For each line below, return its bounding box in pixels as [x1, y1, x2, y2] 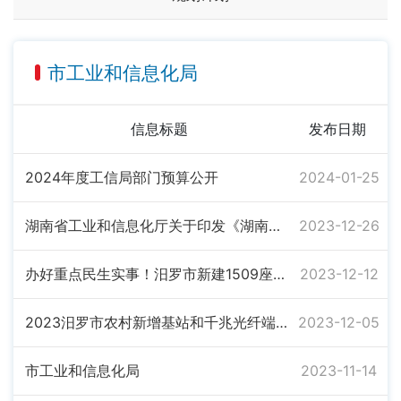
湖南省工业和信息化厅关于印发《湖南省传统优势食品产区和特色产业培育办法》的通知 [268, 217, 280, 235]
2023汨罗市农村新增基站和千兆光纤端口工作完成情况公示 [275, 313, 287, 331]
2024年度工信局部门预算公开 [24, 168, 218, 186]
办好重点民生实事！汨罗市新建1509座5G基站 [272, 265, 285, 283]
